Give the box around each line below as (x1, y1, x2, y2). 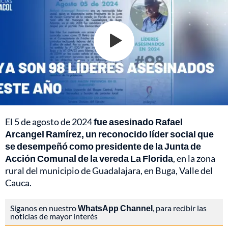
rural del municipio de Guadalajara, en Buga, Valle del (5, 164, 213, 176)
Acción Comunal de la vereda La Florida (5, 152, 173, 164)
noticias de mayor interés (10, 211, 98, 221)
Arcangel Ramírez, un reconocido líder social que (5, 128, 214, 139)
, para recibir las (153, 203, 207, 213)
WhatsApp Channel (78, 203, 153, 213)
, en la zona (173, 152, 215, 164)
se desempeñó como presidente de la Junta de (5, 140, 201, 152)
